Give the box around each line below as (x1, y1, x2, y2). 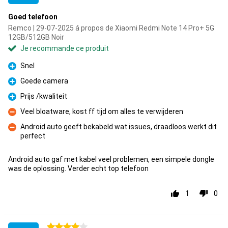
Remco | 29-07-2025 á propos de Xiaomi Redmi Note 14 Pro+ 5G (8, 24, 214, 32)
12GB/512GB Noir (8, 33, 64, 41)
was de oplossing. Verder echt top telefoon (8, 164, 149, 173)
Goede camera (20, 77, 68, 85)
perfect (20, 132, 45, 140)
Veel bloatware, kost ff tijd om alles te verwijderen (20, 107, 183, 116)
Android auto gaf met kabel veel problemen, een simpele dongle (8, 155, 214, 163)
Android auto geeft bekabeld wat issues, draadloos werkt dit (20, 123, 217, 131)
